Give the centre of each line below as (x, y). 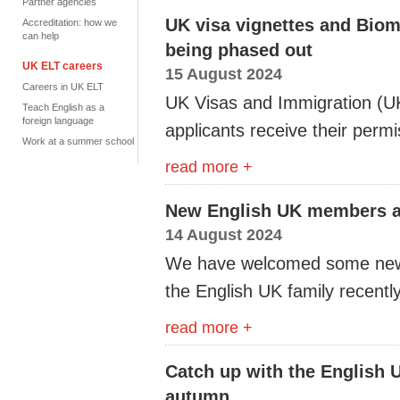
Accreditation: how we (70, 22)
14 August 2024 (224, 234)
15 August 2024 (224, 74)
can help (41, 36)
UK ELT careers (62, 66)
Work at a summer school (78, 141)
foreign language (58, 121)
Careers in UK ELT (63, 87)
